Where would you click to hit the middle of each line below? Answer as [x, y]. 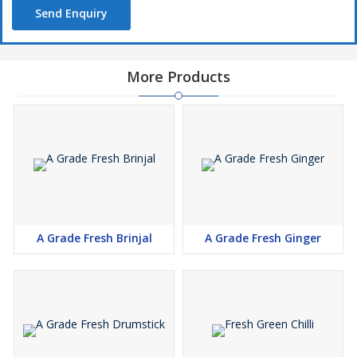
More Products [178, 76]
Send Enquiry [71, 13]
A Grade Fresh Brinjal [94, 238]
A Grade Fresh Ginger [263, 238]
